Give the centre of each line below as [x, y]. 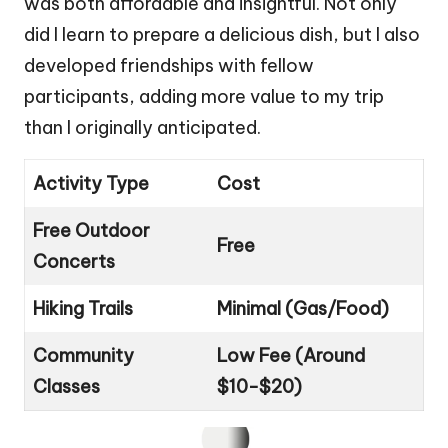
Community [83, 355]
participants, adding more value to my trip [204, 96]
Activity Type [91, 183]
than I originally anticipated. [142, 127]
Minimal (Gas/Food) [303, 308]
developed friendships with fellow [169, 65]
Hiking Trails [83, 308]
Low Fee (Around [291, 355]
